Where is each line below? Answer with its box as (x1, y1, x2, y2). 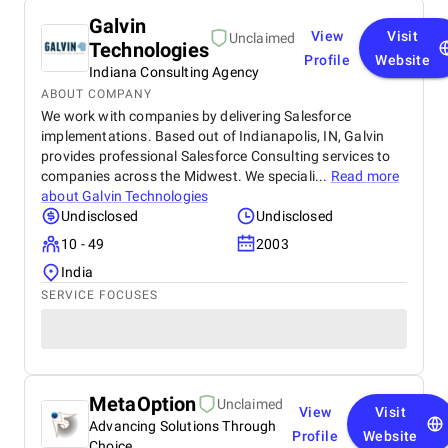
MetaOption (89, 392, 197, 416)
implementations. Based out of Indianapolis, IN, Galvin (41, 128, 385, 144)
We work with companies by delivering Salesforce (41, 108, 351, 124)
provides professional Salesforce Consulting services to (41, 148, 391, 164)
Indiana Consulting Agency (89, 64, 260, 80)
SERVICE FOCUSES (41, 288, 158, 302)
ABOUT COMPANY (41, 87, 152, 101)
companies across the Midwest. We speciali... (41, 168, 331, 184)
